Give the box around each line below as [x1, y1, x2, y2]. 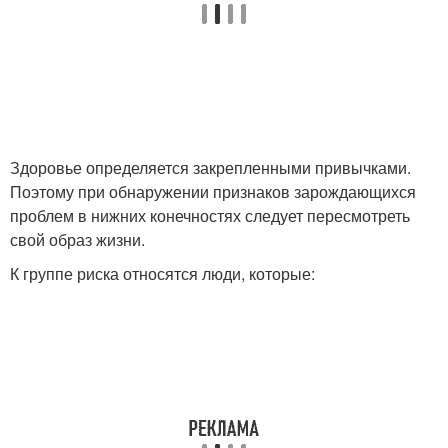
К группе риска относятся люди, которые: [10, 262, 315, 285]
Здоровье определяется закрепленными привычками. [10, 156, 411, 179]
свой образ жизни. [10, 228, 145, 251]
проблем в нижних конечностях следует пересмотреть [10, 204, 410, 227]
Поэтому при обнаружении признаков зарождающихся [10, 180, 416, 203]
